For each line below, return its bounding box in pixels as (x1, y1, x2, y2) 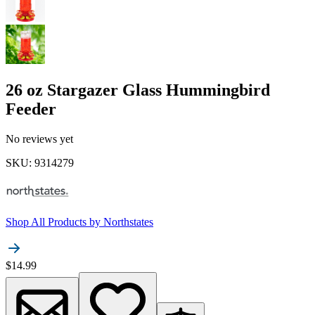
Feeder (6, 99, 56, 118)
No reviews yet (6, 132, 73, 145)
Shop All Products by (6, 215, 101, 228)
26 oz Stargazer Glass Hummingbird (6, 80, 270, 99)
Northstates (103, 215, 153, 228)
